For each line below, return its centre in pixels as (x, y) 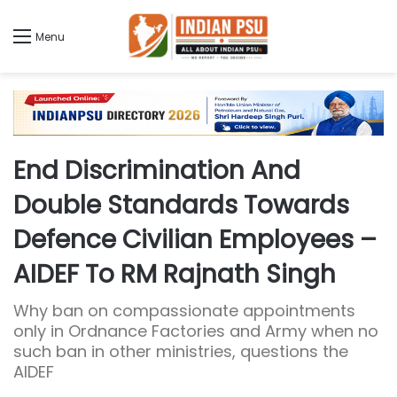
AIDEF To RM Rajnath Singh (175, 275)
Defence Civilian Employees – (195, 240)
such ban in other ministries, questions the (181, 352)
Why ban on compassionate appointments (184, 311)
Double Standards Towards (181, 206)
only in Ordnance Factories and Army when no (196, 331)
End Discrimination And (157, 171)
